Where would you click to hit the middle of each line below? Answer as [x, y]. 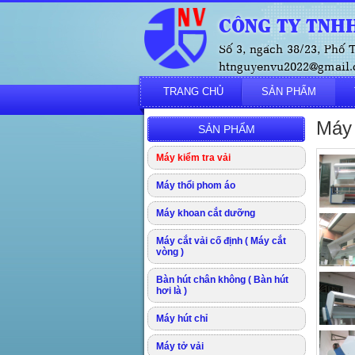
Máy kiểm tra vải [193, 158]
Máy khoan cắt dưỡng [206, 213]
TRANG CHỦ [193, 92]
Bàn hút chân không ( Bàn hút [222, 280]
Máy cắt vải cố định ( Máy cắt [221, 241]
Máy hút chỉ [182, 319]
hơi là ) [172, 291]
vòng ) [170, 252]
